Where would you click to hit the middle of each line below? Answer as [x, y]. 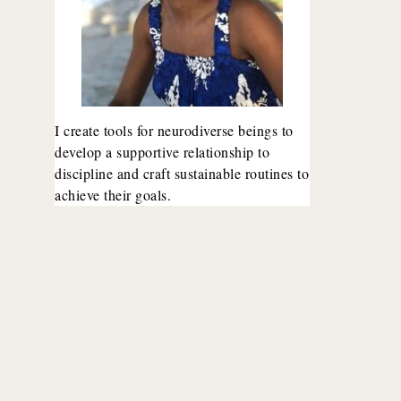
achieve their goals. [113, 195]
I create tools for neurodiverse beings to [174, 130]
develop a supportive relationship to [162, 152]
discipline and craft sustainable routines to [182, 173]
